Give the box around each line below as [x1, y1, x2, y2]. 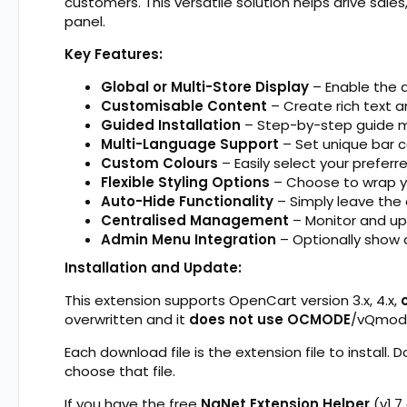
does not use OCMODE [189, 309, 351, 329]
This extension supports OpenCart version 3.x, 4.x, [65, 290, 401, 310]
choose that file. [65, 361, 175, 381]
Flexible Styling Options [101, 172, 270, 192]
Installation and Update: [65, 257, 242, 277]
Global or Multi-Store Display [101, 76, 309, 96]
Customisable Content [101, 95, 271, 115]
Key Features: [65, 44, 163, 64]
